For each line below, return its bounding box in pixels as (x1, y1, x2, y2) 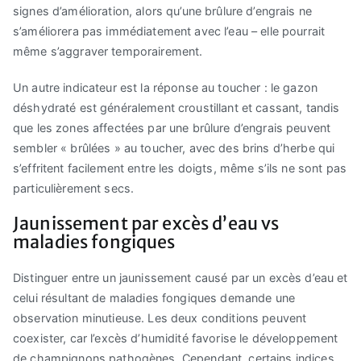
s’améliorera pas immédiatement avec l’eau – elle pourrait (13, 23, 326, 38)
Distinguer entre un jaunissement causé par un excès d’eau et (13, 271, 348, 285)
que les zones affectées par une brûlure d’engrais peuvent (13, 120, 331, 135)
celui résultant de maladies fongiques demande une (13, 291, 296, 305)
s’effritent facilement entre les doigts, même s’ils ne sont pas (13, 160, 347, 175)
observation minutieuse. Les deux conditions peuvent (13, 311, 307, 326)
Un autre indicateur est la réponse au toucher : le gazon (13, 80, 318, 94)
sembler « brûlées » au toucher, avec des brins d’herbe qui (13, 140, 335, 155)
